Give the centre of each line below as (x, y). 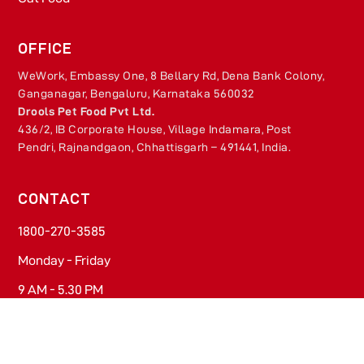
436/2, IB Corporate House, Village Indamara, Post (155, 129)
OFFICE (45, 48)
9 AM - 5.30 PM (61, 290)
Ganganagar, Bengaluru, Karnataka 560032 (136, 93)
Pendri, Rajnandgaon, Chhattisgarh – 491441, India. (155, 147)
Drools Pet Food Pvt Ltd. (87, 111)
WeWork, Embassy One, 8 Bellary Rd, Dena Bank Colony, (171, 75)
